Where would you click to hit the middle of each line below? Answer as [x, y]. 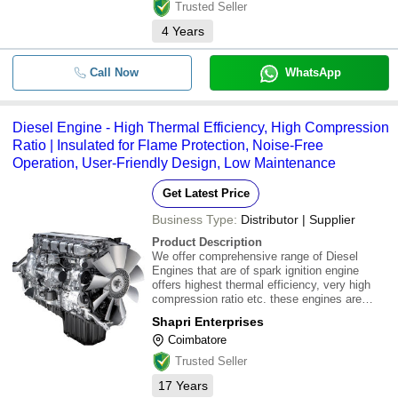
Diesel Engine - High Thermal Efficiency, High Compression [201, 127]
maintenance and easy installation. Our [252, 342]
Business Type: [195, 219]
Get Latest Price [206, 193]
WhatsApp [313, 72]
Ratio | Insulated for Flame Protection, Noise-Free [168, 145]
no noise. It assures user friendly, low [248, 327]
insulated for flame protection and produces [263, 313]
